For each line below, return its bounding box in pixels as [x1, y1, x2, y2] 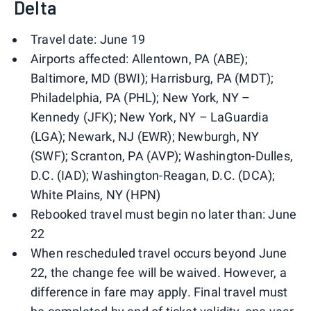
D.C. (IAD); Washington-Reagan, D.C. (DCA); [31, 168, 276, 183]
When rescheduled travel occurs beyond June [31, 246, 287, 261]
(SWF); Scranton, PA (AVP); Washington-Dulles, [31, 149, 294, 164]
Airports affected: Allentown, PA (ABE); [31, 51, 248, 67]
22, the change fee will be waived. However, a [31, 265, 287, 280]
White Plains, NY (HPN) [31, 187, 161, 203]
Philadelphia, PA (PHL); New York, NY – [31, 90, 251, 106]
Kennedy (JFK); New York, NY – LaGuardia [31, 110, 269, 125]
